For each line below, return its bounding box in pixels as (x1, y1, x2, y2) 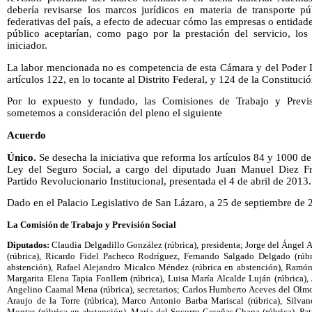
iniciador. (7, 40, 47, 52)
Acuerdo (7, 130, 46, 141)
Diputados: (7, 240, 49, 251)
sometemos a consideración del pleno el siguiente (7, 107, 222, 119)
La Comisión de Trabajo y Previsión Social (7, 219, 176, 231)
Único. (7, 151, 36, 163)
